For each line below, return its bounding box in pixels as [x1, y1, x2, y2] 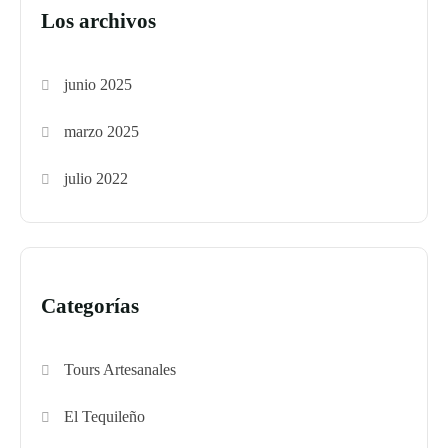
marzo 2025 [64, 123, 140, 141]
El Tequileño [64, 408, 146, 426]
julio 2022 [64, 170, 129, 188]
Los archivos [41, 9, 156, 34]
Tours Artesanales [64, 361, 177, 379]
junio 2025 [64, 76, 133, 94]
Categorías [41, 294, 139, 319]
